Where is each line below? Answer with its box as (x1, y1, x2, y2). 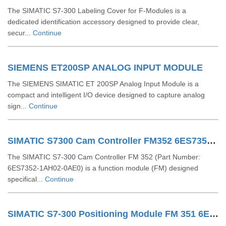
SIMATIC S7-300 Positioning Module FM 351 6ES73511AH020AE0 (209, 209, 218, 219)
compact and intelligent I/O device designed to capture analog (8, 91, 205, 99)
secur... (8, 29, 33, 37)
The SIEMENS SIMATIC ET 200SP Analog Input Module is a (8, 80, 199, 88)
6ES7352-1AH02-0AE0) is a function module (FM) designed (8, 164, 198, 172)
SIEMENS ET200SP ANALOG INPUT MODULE (8, 63, 203, 73)
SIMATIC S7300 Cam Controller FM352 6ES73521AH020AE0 (207, 136, 216, 146)
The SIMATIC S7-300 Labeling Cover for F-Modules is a (8, 7, 186, 15)
